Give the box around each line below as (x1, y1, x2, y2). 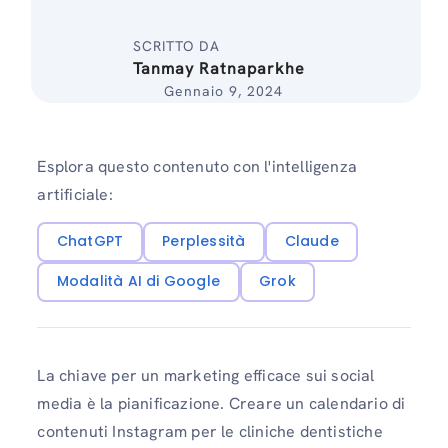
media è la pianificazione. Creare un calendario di (37, 393, 406, 415)
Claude (284, 231, 339, 252)
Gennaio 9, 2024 (163, 82, 283, 100)
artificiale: (37, 184, 113, 205)
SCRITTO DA (133, 37, 221, 55)
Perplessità (162, 231, 246, 252)
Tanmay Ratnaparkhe (133, 58, 306, 79)
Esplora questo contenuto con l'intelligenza (37, 156, 357, 177)
